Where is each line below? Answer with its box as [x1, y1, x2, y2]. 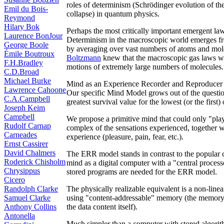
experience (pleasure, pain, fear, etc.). [66, 132, 183, 141]
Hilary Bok [4, 22, 39, 31]
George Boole [4, 40, 48, 49]
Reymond [4, 13, 35, 22]
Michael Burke [4, 76, 51, 85]
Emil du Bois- [4, 4, 48, 13]
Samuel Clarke [4, 193, 50, 202]
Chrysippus [4, 166, 40, 175]
